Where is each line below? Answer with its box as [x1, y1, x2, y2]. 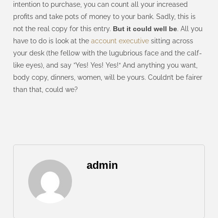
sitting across [148, 37, 193, 45]
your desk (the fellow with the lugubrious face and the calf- [13, 49, 202, 57]
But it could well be [112, 25, 177, 33]
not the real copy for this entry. [13, 25, 113, 33]
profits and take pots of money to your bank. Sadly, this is [13, 13, 196, 21]
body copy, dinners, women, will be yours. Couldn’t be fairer [13, 73, 202, 82]
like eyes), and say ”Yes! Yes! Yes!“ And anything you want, [13, 61, 198, 70]
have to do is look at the [13, 37, 91, 45]
